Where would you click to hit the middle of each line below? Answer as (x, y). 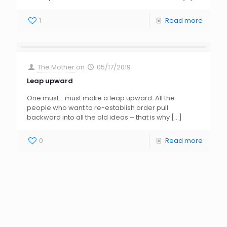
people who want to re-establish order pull (98, 107)
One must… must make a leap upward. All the (101, 98)
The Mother (56, 67)
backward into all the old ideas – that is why (98, 117)
